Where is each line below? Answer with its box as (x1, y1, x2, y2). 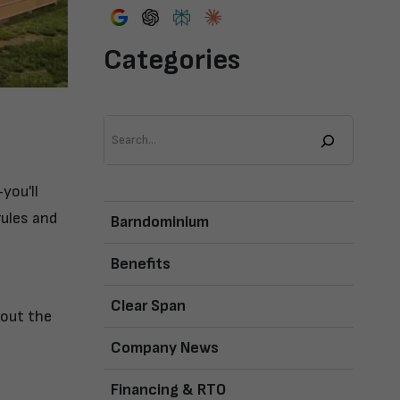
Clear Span (111, 296, 186, 315)
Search (104, 117, 143, 135)
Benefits (111, 254, 171, 273)
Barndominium (111, 212, 209, 231)
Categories (104, 42, 240, 78)
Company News (111, 337, 219, 357)
